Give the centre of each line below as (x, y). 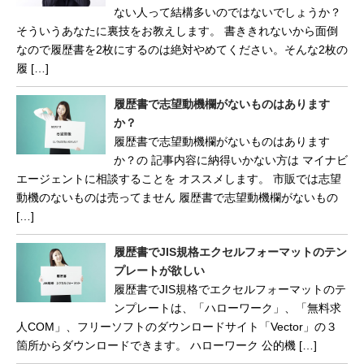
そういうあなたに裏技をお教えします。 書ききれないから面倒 (177, 30)
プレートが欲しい (159, 270)
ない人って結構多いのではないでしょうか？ (227, 12)
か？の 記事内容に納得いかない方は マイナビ (231, 160)
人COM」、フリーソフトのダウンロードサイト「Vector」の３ (177, 326)
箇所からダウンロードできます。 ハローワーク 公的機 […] (167, 345)
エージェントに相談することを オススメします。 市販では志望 (179, 178)
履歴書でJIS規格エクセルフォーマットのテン (230, 251)
